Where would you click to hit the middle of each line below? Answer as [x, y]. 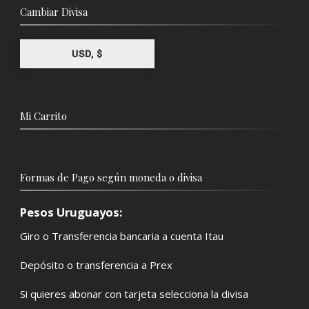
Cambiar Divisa [54, 11]
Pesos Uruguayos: [71, 212]
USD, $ [87, 53]
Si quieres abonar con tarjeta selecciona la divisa [134, 294]
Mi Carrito [43, 116]
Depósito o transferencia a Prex [96, 265]
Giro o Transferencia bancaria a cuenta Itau [122, 236]
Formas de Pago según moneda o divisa [111, 178]
